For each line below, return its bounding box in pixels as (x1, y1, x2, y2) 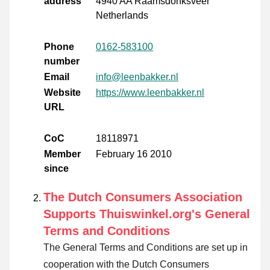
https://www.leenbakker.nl (96, 87, 204, 98)
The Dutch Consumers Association (43, 190, 242, 204)
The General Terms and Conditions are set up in (43, 242, 248, 253)
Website (44, 87, 81, 98)
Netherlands (96, 10, 148, 21)
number (44, 56, 80, 67)
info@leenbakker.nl (96, 72, 178, 83)
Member (44, 149, 81, 160)
